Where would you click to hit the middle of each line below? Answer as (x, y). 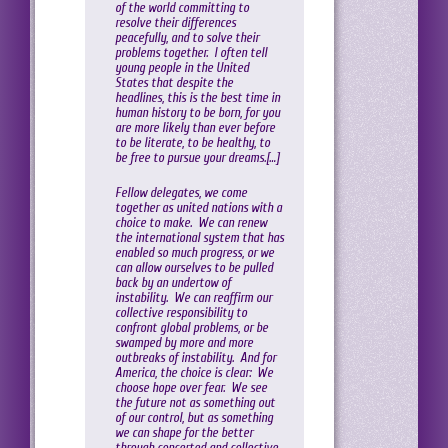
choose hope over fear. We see (191, 388)
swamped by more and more (184, 343)
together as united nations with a (198, 208)
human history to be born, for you (197, 113)
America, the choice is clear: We (194, 373)
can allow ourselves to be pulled (194, 268)
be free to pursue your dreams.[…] (197, 158)
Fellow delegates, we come (181, 193)
